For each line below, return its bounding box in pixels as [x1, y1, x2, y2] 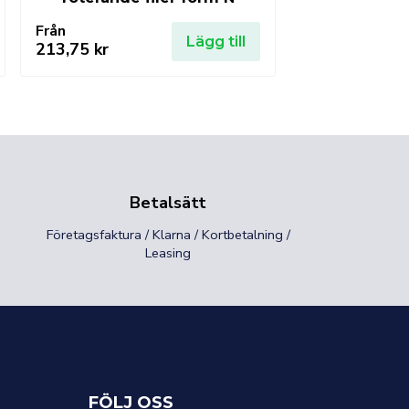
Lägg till [186, 32, 246, 50]
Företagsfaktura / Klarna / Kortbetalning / [46, 225, 290, 245]
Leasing [145, 244, 191, 263]
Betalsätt [130, 191, 206, 214]
